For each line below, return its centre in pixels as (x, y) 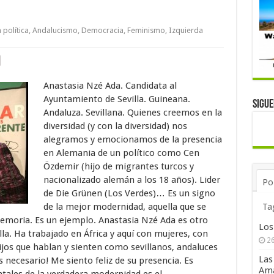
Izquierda (186, 30)
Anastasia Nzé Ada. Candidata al (110, 85)
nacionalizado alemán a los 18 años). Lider (131, 180)
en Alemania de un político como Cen (121, 153)
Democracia (102, 30)
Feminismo (146, 30)
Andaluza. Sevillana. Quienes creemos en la (132, 112)
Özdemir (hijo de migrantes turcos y (118, 166)
